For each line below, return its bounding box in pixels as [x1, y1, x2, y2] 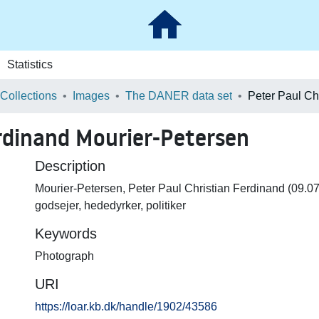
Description [35, 158, 105, 174]
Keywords [35, 226, 97, 241]
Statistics [6, 58, 53, 70]
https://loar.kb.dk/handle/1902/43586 [35, 300, 217, 313]
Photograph [35, 250, 94, 262]
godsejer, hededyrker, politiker [35, 199, 186, 211]
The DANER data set [125, 90, 232, 102]
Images [73, 90, 110, 102]
